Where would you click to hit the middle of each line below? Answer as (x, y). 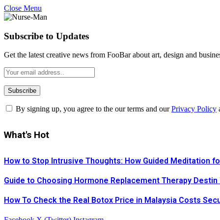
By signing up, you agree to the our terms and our (93, 109)
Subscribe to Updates (46, 36)
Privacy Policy (194, 109)
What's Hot (27, 135)
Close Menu (23, 8)
